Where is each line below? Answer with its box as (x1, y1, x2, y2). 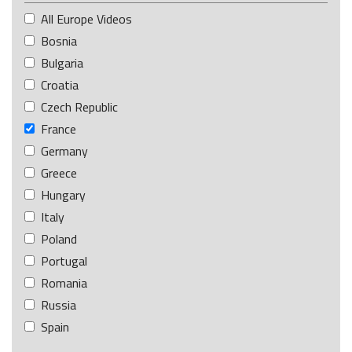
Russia (41, 295, 76, 314)
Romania (41, 273, 87, 292)
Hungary (41, 185, 86, 204)
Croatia (41, 75, 79, 94)
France (41, 119, 76, 138)
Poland (41, 229, 77, 248)
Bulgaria (41, 53, 83, 72)
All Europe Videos (41, 9, 132, 28)
